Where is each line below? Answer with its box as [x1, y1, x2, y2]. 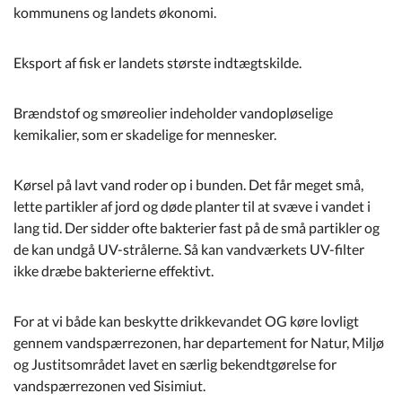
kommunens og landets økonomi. [13, 4, 216, 21]
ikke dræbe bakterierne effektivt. [13, 262, 214, 279]
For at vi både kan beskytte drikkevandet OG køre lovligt [13, 312, 359, 329]
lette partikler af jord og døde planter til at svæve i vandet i [13, 197, 371, 214]
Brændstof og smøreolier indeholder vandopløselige [13, 104, 333, 121]
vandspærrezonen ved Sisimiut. [13, 377, 205, 394]
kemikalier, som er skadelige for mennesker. [13, 126, 276, 143]
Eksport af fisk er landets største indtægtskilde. [13, 54, 301, 71]
